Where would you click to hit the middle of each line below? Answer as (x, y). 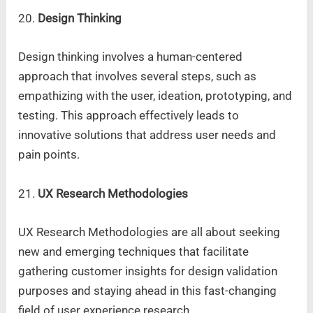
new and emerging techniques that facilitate (134, 251)
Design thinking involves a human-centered (131, 57)
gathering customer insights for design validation (148, 271)
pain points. (49, 155)
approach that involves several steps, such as (138, 77)
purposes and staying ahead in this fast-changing (148, 290)
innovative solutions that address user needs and (147, 135)
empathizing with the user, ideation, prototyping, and (155, 96)
